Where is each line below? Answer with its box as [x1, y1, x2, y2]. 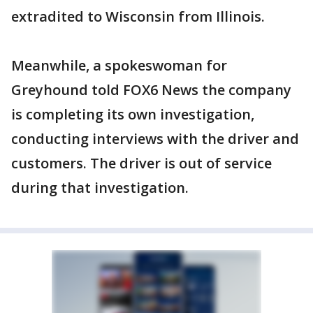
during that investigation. [11, 177, 189, 197]
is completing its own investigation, [11, 104, 254, 124]
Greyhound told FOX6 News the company [11, 80, 291, 99]
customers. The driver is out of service [11, 153, 272, 173]
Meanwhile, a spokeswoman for [11, 55, 227, 75]
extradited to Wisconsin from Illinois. [11, 6, 265, 26]
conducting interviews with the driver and [11, 129, 299, 148]
